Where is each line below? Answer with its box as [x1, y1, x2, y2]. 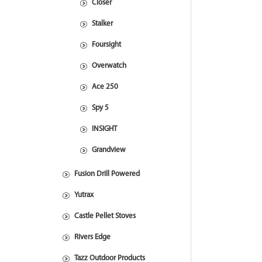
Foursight [92, 41, 121, 49]
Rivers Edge [74, 233, 111, 241]
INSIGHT [92, 125, 117, 133]
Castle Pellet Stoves [74, 212, 136, 220]
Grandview [92, 146, 126, 154]
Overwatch [92, 62, 126, 70]
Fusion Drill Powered [74, 170, 140, 178]
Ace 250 [92, 83, 118, 91]
